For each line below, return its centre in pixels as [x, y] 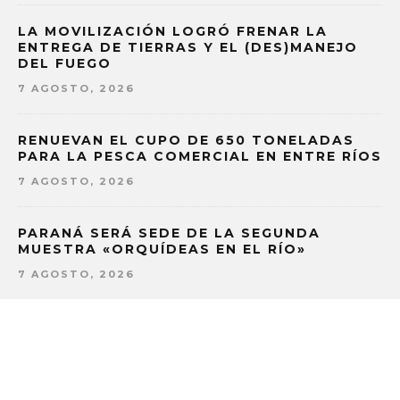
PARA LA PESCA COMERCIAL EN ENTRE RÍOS [200, 157]
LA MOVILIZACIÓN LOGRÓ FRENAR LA [173, 32]
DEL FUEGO [65, 64]
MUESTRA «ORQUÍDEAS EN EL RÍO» [162, 250]
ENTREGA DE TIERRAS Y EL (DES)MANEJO [188, 48]
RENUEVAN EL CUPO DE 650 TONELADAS [186, 141]
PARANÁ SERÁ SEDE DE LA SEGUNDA [169, 233]
